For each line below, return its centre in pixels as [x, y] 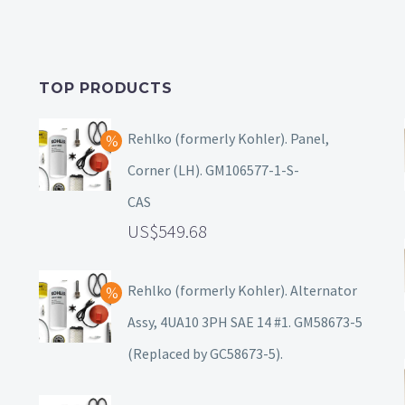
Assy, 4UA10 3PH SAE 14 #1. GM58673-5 [245, 322]
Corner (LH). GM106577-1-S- [213, 170]
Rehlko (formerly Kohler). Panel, [228, 139]
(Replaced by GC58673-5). [205, 354]
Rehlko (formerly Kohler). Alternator [242, 291]
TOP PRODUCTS [106, 89]
